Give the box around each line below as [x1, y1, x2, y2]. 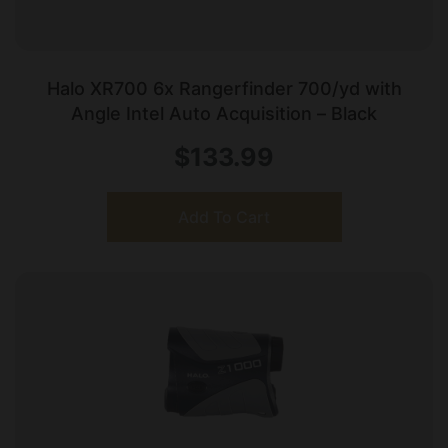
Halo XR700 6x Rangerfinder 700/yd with [46, 78, 402, 100]
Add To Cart [178, 207, 270, 228]
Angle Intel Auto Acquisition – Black [71, 103, 377, 125]
